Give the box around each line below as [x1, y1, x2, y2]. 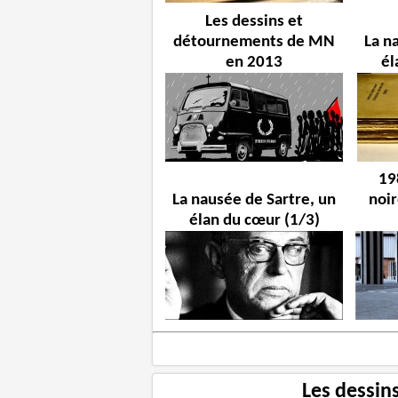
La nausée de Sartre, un [172, 192, 337, 210]
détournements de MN [173, 33, 336, 51]
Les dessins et [205, 12, 304, 30]
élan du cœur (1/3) [188, 212, 320, 230]
